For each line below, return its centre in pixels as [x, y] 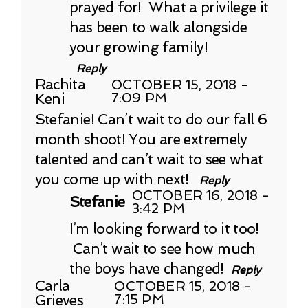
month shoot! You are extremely [141, 139]
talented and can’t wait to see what [149, 159]
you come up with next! [114, 179]
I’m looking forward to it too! [164, 228]
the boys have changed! [146, 268]
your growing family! [139, 47]
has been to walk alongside [158, 27]
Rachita [60, 84]
